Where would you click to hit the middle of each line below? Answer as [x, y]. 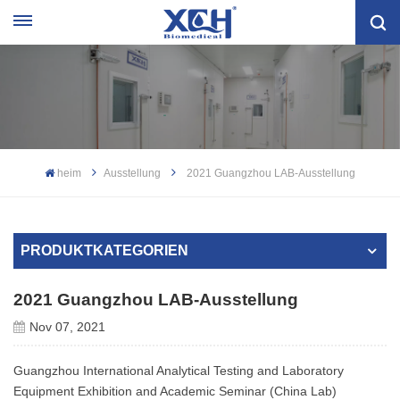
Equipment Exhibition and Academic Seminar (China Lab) [175, 391]
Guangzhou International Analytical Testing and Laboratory [179, 370]
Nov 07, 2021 [67, 326]
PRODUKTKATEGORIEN [104, 250]
